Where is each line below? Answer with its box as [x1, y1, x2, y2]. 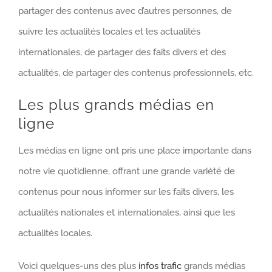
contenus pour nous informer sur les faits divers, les [18, 186, 234, 197]
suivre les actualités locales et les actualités [18, 25, 200, 37]
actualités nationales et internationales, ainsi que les [18, 206, 235, 218]
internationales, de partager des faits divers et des [18, 46, 226, 58]
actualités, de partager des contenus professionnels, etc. [18, 67, 254, 78]
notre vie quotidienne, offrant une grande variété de [18, 165, 235, 177]
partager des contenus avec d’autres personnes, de [18, 5, 232, 16]
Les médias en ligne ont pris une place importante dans [18, 144, 251, 156]
